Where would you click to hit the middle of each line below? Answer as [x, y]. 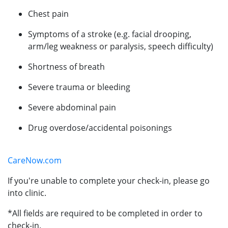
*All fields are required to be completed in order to [105, 213]
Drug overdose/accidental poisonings [100, 127]
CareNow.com [35, 160]
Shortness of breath [66, 66]
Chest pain [48, 13]
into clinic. [27, 193]
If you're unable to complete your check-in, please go [109, 180]
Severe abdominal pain [72, 107]
